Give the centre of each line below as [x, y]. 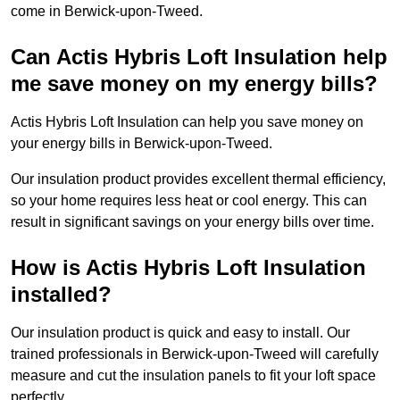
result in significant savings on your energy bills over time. [192, 222]
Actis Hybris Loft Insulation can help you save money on [187, 122]
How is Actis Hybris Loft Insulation [188, 268]
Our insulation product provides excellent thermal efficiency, [198, 179]
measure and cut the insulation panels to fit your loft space [193, 376]
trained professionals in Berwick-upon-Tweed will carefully [195, 354]
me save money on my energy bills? [194, 84]
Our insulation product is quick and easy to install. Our [180, 333]
